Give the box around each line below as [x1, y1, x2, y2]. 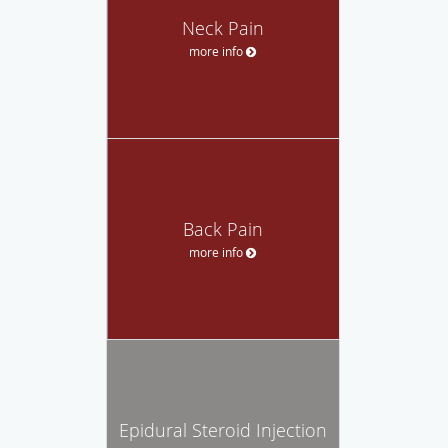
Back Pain [183, 216, 263, 241]
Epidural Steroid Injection [119, 417, 327, 442]
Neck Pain [182, 15, 264, 40]
